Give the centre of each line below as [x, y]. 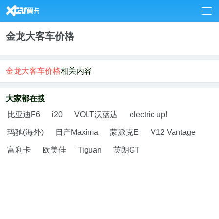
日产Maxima [77, 132]
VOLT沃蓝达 [96, 115]
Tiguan [90, 150]
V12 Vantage [173, 132]
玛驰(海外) [25, 132]
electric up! [148, 115]
